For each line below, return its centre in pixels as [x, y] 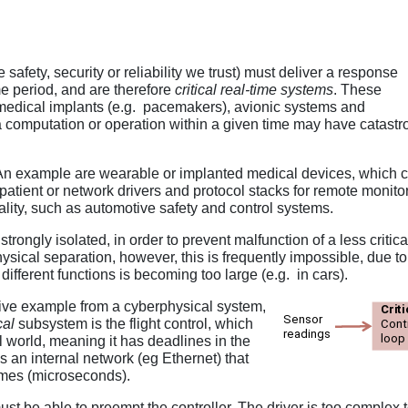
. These [357, 90]
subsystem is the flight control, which [134, 324]
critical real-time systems [254, 90]
